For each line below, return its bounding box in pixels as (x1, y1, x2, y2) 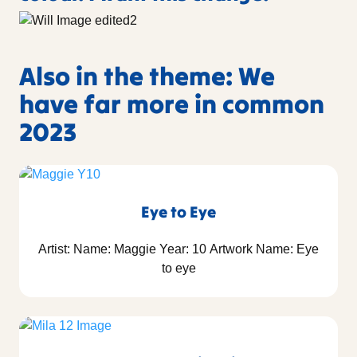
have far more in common (19, 88, 324, 121)
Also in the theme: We (19, 60, 275, 93)
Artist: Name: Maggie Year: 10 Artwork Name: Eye (38, 242, 319, 257)
